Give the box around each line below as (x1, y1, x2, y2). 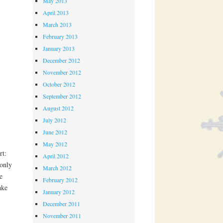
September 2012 (43, 92, 82, 101)
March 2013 (43, 20, 72, 29)
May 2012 (43, 140, 68, 148)
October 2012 (43, 80, 76, 89)
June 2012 (43, 128, 68, 136)
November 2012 (43, 68, 82, 77)
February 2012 (43, 176, 78, 184)
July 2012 (43, 116, 67, 124)
